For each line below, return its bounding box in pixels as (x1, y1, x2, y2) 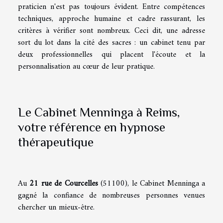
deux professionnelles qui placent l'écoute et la (18, 47, 205, 62)
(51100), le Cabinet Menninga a (98, 176, 206, 191)
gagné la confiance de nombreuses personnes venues (18, 188, 205, 203)
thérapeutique (18, 134, 94, 149)
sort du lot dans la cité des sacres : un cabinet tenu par (18, 35, 205, 50)
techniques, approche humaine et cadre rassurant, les (18, 11, 205, 26)
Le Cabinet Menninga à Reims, (18, 105, 180, 119)
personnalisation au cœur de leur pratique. (18, 59, 155, 74)
